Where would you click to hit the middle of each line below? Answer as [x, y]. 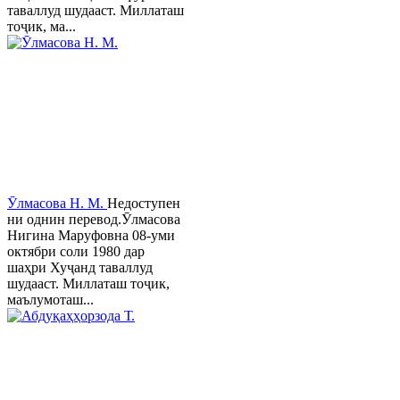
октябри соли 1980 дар [76, 252]
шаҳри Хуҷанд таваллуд [80, 268]
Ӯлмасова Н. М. [57, 204]
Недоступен [144, 204]
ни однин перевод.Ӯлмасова [94, 220]
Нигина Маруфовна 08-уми [91, 236]
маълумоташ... [50, 300]
